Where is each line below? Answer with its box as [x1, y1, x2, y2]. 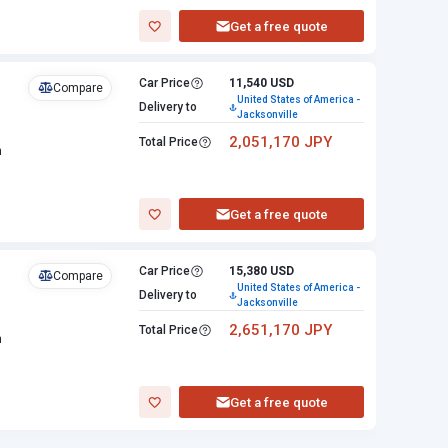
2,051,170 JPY [229, 133, 332, 151]
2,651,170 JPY [229, 321, 332, 339]
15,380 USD [229, 264, 294, 278]
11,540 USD [229, 76, 294, 90]
